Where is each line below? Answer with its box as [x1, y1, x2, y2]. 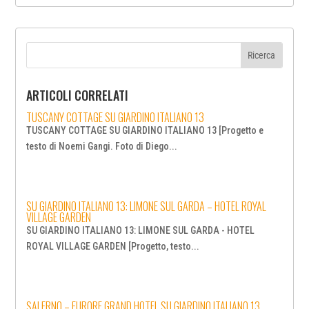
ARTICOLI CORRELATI [26, 86, 129, 105]
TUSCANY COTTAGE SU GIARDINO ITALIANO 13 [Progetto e [26, 125, 264, 137]
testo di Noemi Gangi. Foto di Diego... [26, 141, 178, 152]
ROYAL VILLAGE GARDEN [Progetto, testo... [26, 241, 200, 252]
